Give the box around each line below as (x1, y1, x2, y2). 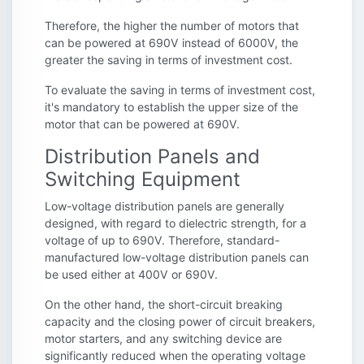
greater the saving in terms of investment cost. (45, 52, 292, 67)
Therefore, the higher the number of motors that (45, 18, 299, 32)
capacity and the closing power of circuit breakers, (45, 314, 315, 328)
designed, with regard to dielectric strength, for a (45, 215, 306, 230)
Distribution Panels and (45, 144, 260, 168)
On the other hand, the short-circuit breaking (45, 297, 283, 311)
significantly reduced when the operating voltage (45, 348, 305, 362)
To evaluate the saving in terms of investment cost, (45, 82, 315, 97)
